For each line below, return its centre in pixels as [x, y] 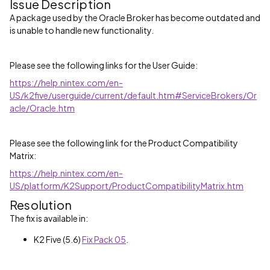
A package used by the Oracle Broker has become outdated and [135, 17]
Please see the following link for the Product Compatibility [124, 143]
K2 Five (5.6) [58, 239]
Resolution [41, 205]
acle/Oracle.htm [42, 108]
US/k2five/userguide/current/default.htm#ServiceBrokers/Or [133, 95]
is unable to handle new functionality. [82, 30]
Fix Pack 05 [104, 239]
